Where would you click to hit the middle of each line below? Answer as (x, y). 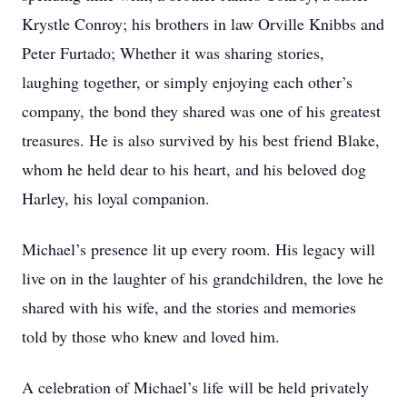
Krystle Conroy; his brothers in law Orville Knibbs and (203, 24)
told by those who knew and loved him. (151, 336)
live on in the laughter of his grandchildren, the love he (203, 278)
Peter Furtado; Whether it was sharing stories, (173, 53)
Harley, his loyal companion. (116, 198)
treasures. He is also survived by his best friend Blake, (201, 140)
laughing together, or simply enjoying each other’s (187, 82)
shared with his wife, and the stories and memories (189, 307)
